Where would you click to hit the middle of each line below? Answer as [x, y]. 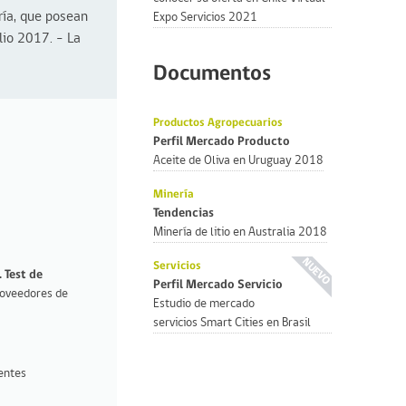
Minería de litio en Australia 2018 [241, 232]
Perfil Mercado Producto [222, 141]
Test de [24, 275]
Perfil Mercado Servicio [218, 285]
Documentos [213, 74]
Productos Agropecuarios [218, 122]
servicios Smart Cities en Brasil [232, 323]
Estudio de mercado [204, 304]
